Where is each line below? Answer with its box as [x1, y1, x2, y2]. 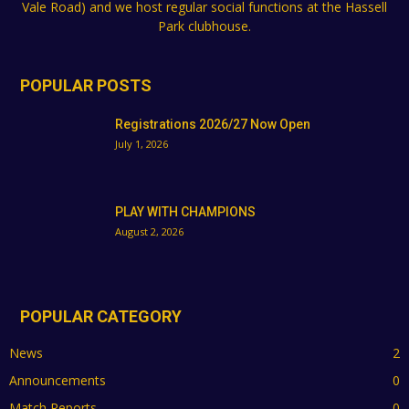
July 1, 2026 [115, 136, 168, 151]
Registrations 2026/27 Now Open [115, 116, 310, 131]
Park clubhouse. [158, 16, 251, 35]
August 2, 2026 [115, 224, 184, 238]
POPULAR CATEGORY [20, 306, 182, 326]
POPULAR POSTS [20, 75, 152, 95]
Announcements [9, 371, 106, 389]
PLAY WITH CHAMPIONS [115, 204, 256, 219]
